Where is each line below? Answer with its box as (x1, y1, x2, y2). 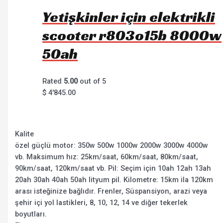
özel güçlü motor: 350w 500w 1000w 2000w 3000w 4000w (15, 140, 209, 150)
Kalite (15, 129, 34, 138)
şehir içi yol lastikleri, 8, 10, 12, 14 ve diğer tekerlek (15, 198, 188, 207)
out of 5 (78, 77, 107, 86)
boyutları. (15, 209, 47, 219)
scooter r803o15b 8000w (42, 26, 222, 45)
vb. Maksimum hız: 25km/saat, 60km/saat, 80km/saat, (15, 152, 199, 161)
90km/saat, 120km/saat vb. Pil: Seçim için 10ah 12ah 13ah (15, 163, 212, 173)
